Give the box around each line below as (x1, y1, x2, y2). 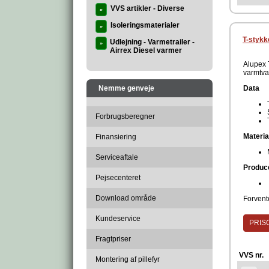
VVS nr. (239, 251, 264, 260)
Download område (95, 194, 156, 202)
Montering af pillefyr (95, 255, 160, 264)
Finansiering (95, 133, 136, 141)
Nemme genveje (98, 84, 154, 92)
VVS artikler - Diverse (110, 4, 184, 13)
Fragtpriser (95, 235, 131, 243)
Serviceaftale (95, 153, 138, 162)
